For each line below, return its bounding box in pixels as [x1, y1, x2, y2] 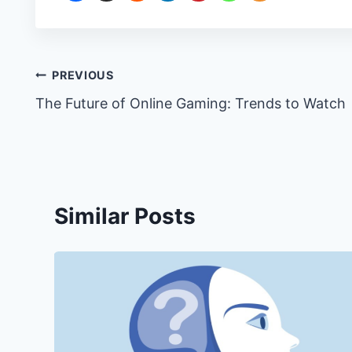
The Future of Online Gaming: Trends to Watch [35, 95, 346, 112]
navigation [34, 99, 147, 126]
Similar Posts [53, 203, 196, 229]
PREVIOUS [52, 68, 114, 82]
